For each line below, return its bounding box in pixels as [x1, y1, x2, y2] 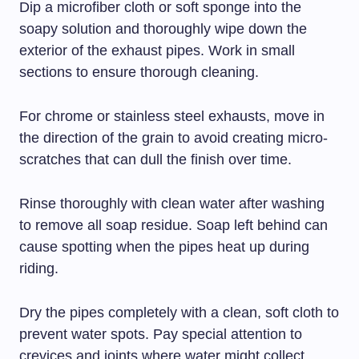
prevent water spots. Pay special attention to [19, 326, 302, 343]
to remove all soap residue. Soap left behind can [19, 217, 328, 234]
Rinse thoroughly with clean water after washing [19, 196, 325, 212]
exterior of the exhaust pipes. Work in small [19, 42, 295, 59]
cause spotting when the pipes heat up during [19, 239, 309, 256]
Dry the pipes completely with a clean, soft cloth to [19, 305, 339, 321]
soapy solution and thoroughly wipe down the [19, 21, 307, 38]
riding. [19, 260, 58, 277]
